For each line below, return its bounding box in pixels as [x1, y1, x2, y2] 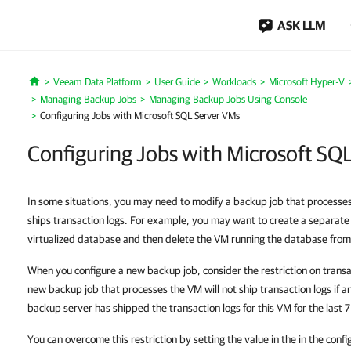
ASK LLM [277, 18, 326, 32]
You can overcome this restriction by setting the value [27, 333, 271, 346]
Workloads [212, 76, 256, 88]
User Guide [154, 76, 200, 88]
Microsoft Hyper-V [268, 76, 345, 88]
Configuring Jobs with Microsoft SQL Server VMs [40, 110, 240, 121]
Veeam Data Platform [52, 76, 142, 88]
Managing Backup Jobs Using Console [149, 93, 307, 105]
